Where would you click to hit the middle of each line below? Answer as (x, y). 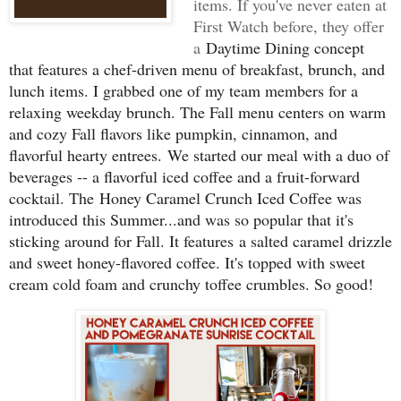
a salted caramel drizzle (316, 240)
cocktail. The (54, 197)
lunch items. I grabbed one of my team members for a (183, 90)
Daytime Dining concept (285, 47)
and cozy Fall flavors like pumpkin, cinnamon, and (173, 133)
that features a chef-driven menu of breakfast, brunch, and (197, 68)
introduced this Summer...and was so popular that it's (181, 219)
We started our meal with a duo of (278, 154)
